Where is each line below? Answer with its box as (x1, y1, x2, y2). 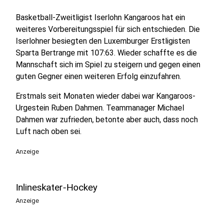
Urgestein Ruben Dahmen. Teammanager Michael (16, 103, 184, 112)
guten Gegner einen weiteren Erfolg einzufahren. (16, 72, 181, 81)
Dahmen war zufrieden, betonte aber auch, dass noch (16, 115, 198, 124)
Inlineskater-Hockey (16, 182, 97, 193)
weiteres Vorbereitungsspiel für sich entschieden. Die (16, 25, 200, 34)
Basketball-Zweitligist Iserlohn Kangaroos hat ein (16, 13, 185, 22)
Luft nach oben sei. (16, 127, 82, 136)
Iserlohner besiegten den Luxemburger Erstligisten (16, 36, 190, 46)
